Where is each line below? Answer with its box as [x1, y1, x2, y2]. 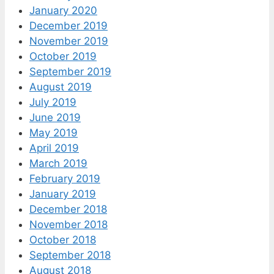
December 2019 [29, 20, 108, 32]
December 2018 [29, 203, 107, 216]
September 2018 [29, 249, 111, 262]
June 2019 [29, 111, 81, 124]
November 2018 [29, 218, 108, 231]
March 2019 [29, 157, 87, 170]
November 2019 [29, 35, 108, 48]
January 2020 [29, 4, 97, 17]
